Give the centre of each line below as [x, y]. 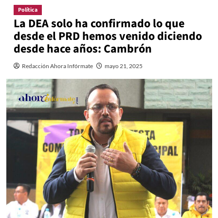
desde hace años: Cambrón [82, 49]
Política [27, 10]
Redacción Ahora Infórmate [57, 66]
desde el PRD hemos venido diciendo [108, 36]
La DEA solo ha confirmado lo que [99, 23]
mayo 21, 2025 [123, 66]
